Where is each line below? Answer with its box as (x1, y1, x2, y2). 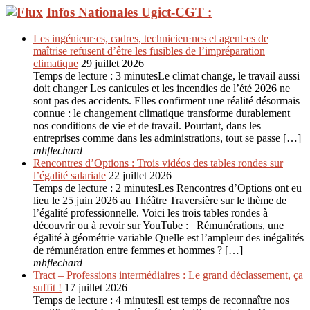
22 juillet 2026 (109, 170, 172, 182)
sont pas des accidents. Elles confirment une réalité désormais (33, 95, 300, 107)
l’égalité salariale (33, 170, 106, 182)
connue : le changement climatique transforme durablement (33, 107, 290, 120)
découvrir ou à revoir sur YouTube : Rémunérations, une (33, 219, 284, 232)
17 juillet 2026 (64, 282, 127, 294)
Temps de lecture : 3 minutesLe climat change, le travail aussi (33, 70, 300, 82)
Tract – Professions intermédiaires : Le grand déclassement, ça (33, 269, 303, 282)
